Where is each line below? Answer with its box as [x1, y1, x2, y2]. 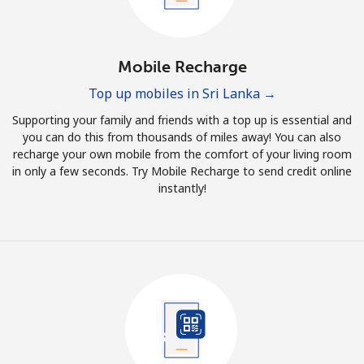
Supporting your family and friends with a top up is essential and [12, 112, 352, 128]
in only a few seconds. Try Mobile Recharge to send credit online [12, 163, 352, 179]
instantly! [158, 180, 206, 196]
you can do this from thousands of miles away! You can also [23, 129, 341, 145]
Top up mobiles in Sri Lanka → [88, 84, 276, 102]
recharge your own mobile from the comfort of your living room [12, 146, 352, 162]
